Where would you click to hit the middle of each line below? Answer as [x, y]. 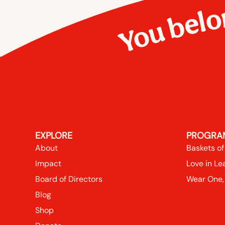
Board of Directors [69, 179]
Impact [48, 164]
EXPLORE [54, 136]
